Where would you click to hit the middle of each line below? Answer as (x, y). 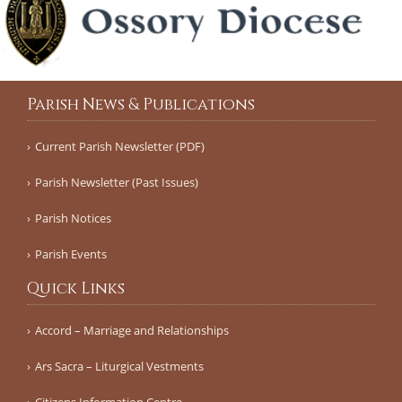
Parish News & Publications (141, 105)
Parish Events (71, 253)
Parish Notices (73, 218)
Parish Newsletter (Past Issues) (117, 182)
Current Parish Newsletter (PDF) (120, 146)
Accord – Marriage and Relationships (132, 330)
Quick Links (76, 288)
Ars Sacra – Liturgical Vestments (119, 366)
